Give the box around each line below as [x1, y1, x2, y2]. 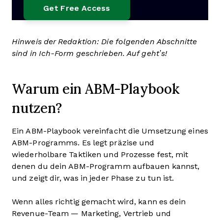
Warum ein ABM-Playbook [12, 79, 180, 98]
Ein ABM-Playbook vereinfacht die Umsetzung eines [12, 127, 208, 135]
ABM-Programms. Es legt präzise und [12, 138, 155, 147]
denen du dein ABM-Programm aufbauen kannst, [12, 162, 200, 170]
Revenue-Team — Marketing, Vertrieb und [12, 209, 171, 218]
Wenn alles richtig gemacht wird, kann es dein [12, 197, 186, 206]
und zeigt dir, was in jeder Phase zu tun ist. [12, 174, 174, 182]
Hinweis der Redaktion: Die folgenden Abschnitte [12, 37, 197, 46]
